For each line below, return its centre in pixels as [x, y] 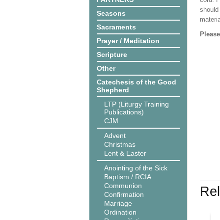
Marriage [118, 203]
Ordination [120, 212]
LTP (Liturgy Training [137, 104]
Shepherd [113, 90]
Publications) [124, 112]
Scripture [112, 55]
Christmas [120, 144]
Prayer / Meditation [128, 41]
